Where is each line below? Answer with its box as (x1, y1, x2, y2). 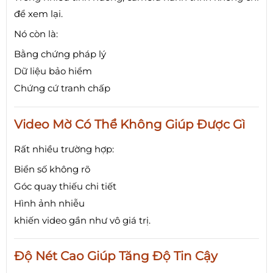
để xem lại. (14, 7, 63, 19)
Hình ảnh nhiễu (14, 197, 85, 209)
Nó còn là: (14, 27, 58, 40)
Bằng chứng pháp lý (14, 48, 106, 60)
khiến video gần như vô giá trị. (14, 214, 151, 226)
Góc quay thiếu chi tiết (14, 180, 116, 192)
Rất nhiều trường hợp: (14, 143, 114, 155)
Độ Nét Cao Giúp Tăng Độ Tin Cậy (14, 248, 218, 263)
